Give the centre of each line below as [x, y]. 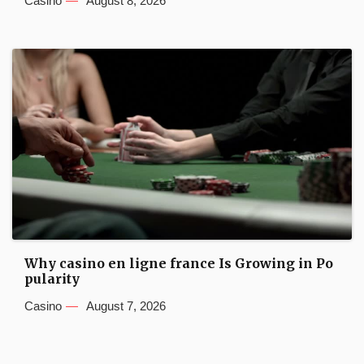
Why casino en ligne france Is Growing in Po [179, 263]
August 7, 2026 [126, 305]
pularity [52, 278]
